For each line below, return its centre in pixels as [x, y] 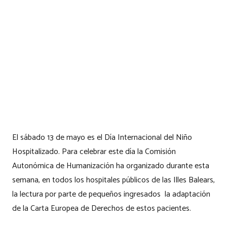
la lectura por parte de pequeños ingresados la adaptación [111, 194]
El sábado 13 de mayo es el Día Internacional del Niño [102, 137]
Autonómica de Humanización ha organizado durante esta [111, 166]
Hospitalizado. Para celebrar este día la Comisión [94, 152]
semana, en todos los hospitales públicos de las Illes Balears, [113, 180]
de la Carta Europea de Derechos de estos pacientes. [102, 208]
